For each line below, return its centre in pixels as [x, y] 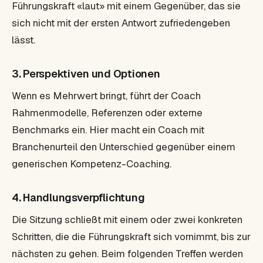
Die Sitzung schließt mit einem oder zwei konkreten [127, 220]
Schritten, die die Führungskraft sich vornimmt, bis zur [131, 237]
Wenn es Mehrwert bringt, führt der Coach [106, 96]
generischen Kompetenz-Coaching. [92, 164]
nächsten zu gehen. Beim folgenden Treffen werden [127, 254]
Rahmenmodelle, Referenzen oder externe [107, 113]
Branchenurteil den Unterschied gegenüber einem [124, 147]
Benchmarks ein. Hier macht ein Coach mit [108, 130]
